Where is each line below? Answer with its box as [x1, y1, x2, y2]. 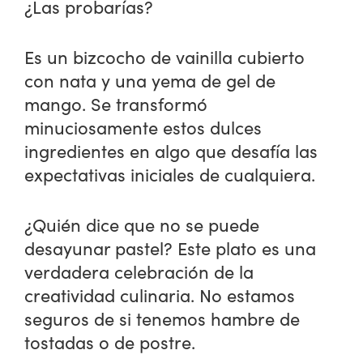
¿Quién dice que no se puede [24, 211, 260, 237]
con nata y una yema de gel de [24, 67, 276, 92]
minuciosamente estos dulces [24, 114, 263, 139]
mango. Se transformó [24, 91, 208, 116]
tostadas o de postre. [24, 329, 196, 354]
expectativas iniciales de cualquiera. [24, 161, 316, 186]
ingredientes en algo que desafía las [24, 138, 318, 163]
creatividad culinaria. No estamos [24, 282, 296, 307]
